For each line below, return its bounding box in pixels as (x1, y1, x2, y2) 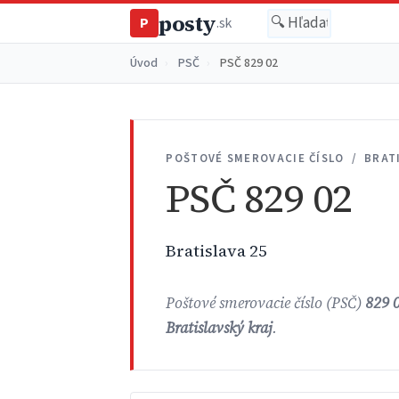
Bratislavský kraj (166, 318, 273, 339)
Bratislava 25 (166, 239, 268, 262)
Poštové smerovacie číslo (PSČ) (166, 293, 366, 314)
